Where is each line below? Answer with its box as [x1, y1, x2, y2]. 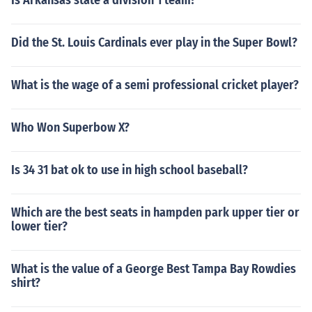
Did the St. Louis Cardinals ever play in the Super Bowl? [11, 35, 297, 50]
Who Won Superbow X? [11, 120, 130, 135]
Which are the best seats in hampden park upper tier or [11, 205, 299, 220]
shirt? [11, 275, 40, 290]
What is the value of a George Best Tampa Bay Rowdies [11, 261, 296, 276]
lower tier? [11, 219, 68, 234]
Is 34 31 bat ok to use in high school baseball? [11, 162, 248, 178]
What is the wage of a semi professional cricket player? [11, 77, 299, 93]
